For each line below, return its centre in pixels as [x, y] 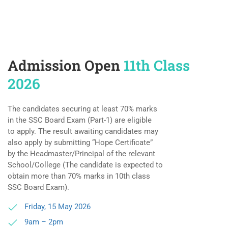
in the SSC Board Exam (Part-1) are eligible [80, 120]
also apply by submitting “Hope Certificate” [80, 143]
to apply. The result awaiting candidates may [83, 132]
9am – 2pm [44, 222]
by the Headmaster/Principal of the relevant [81, 154]
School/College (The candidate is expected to [85, 165]
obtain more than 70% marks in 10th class [79, 176]
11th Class [157, 66]
